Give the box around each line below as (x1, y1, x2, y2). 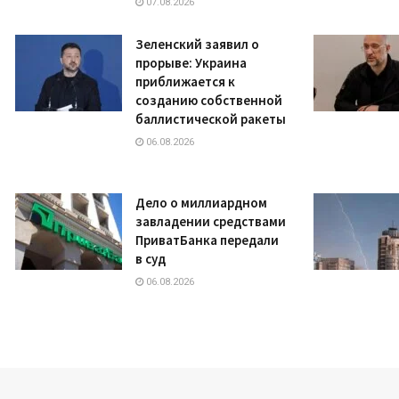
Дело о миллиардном (135, 193, 267, 211)
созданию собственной (135, 91, 282, 109)
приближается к (135, 72, 235, 90)
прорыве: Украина (135, 53, 247, 71)
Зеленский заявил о (135, 35, 259, 53)
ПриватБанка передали (135, 231, 279, 248)
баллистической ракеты (135, 110, 286, 127)
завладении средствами (135, 212, 286, 230)
